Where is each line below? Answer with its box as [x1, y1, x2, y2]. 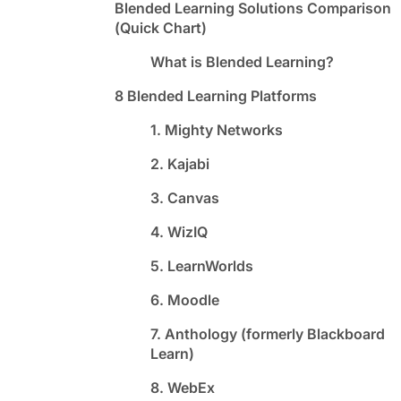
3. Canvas [150, 188, 219, 207]
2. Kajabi [150, 154, 209, 173]
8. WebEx [150, 378, 215, 397]
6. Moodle [150, 290, 219, 309]
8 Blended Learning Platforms [115, 86, 317, 105]
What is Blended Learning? [150, 52, 334, 71]
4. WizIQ [150, 222, 208, 241]
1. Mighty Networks [150, 120, 283, 139]
